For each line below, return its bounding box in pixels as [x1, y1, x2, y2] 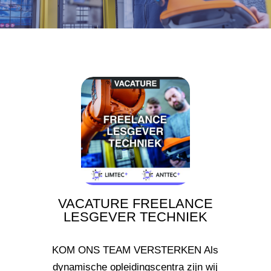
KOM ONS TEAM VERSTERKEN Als [52, 244, 219, 256]
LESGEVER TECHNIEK [63, 209, 207, 224]
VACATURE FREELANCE [57, 195, 213, 211]
